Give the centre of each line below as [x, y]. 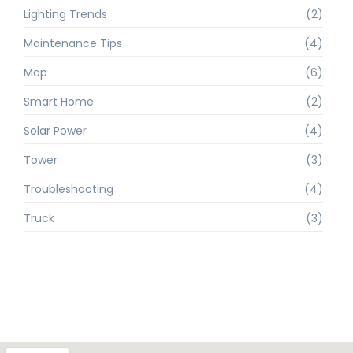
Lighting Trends [65, 14]
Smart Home [59, 101]
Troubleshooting [69, 189]
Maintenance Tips [73, 43]
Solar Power [55, 130]
